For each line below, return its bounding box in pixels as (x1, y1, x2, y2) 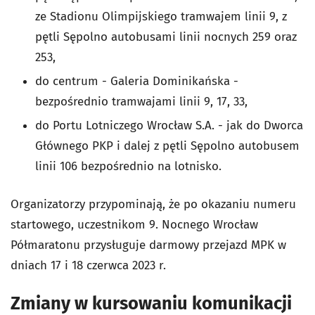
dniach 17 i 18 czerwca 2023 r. (11, 257, 166, 273)
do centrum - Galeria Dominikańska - (35, 73, 238, 89)
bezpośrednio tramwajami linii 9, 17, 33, (35, 94, 247, 109)
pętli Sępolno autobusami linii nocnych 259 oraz (35, 29, 297, 44)
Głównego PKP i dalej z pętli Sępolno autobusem (35, 138, 300, 153)
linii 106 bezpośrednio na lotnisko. (35, 158, 221, 174)
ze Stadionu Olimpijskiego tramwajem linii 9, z (35, 8, 287, 24)
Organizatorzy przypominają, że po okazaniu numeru (11, 196, 296, 212)
